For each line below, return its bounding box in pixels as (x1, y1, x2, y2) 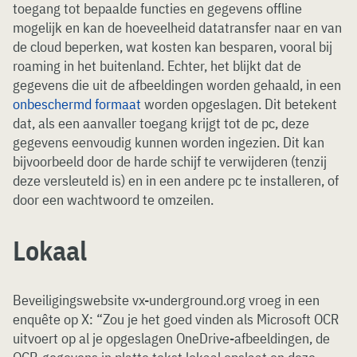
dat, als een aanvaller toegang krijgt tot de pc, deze (13, 114, 309, 132)
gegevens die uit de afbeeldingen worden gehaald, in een (13, 76, 341, 94)
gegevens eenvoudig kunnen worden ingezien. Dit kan (13, 133, 324, 151)
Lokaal (13, 233, 87, 268)
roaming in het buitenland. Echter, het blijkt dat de (13, 57, 301, 75)
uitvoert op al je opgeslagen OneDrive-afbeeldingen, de (13, 329, 330, 347)
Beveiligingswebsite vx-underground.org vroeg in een (13, 291, 320, 309)
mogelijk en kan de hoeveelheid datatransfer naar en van (13, 18, 342, 37)
